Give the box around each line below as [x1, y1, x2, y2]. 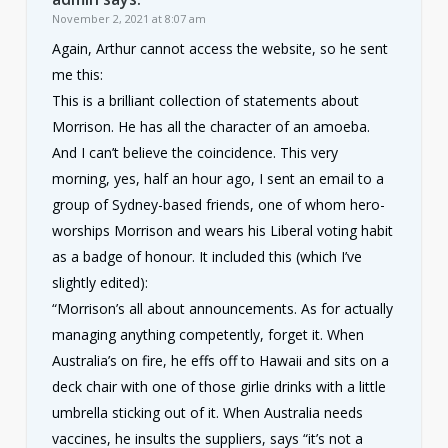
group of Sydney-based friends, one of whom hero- [51, 194, 385, 214]
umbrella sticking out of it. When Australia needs [51, 402, 363, 422]
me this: [51, 64, 103, 84]
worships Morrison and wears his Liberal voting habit [51, 220, 393, 240]
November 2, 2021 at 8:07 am [51, 10, 206, 26]
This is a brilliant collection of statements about [51, 90, 359, 110]
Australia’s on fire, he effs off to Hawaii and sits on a [51, 350, 389, 370]
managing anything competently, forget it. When [51, 324, 364, 344]
